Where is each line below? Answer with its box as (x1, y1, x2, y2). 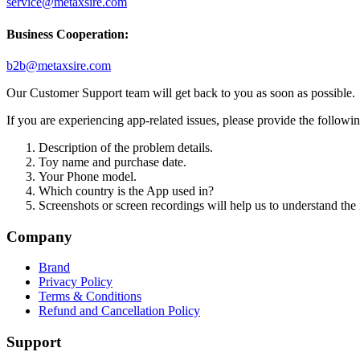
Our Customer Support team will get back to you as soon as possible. (6, 85, 355, 100)
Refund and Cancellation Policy (39, 304, 200, 318)
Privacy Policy (39, 275, 112, 289)
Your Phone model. (39, 169, 137, 183)
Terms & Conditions (39, 289, 141, 304)
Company (6, 227, 72, 245)
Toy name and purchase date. (39, 154, 186, 169)
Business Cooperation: (6, 27, 129, 41)
